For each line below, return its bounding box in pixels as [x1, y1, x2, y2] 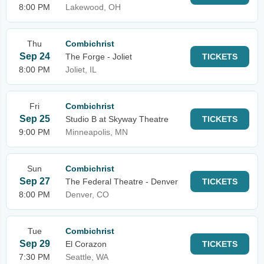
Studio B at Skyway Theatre [65, 114, 169, 124]
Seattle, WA [65, 252, 108, 262]
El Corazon [65, 239, 107, 249]
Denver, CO [65, 190, 109, 199]
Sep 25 [19, 114, 50, 124]
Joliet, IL [65, 65, 97, 74]
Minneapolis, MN [65, 127, 128, 137]
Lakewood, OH [65, 2, 121, 12]
